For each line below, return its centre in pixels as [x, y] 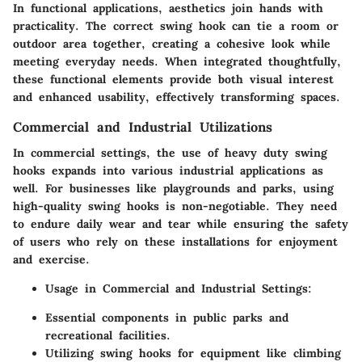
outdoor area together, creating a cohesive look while [172, 44]
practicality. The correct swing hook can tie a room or [176, 26]
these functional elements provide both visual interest [173, 80]
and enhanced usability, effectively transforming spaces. [177, 97]
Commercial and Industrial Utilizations [143, 127]
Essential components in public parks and [167, 318]
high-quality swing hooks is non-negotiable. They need [175, 206]
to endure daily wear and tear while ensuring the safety [181, 224]
